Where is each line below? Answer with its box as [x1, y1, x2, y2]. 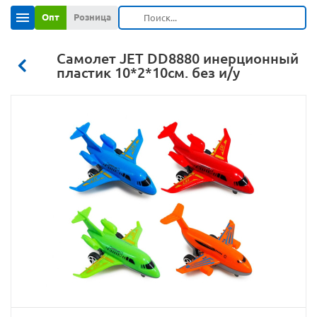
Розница [74, 12, 111, 22]
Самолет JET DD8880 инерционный [57, 50, 299, 67]
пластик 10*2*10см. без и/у [57, 64, 240, 81]
